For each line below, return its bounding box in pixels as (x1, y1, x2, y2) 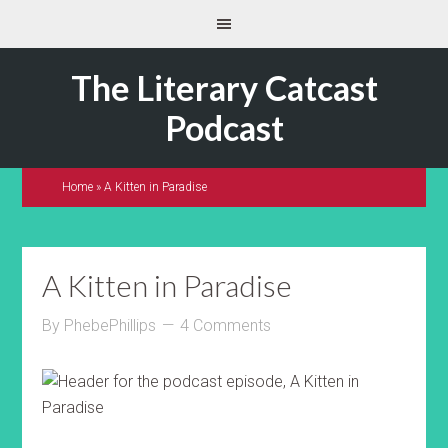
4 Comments (180, 316, 272, 335)
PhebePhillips (64, 316, 157, 335)
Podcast (164, 107, 284, 148)
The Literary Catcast (70, 67, 378, 108)
